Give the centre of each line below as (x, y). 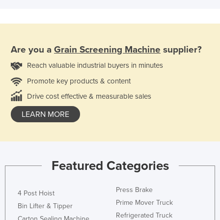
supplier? (181, 49)
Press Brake (134, 190)
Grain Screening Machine (107, 49)
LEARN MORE (45, 114)
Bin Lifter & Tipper (45, 206)
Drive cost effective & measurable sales (89, 96)
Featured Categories (110, 166)
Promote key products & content (79, 81)
